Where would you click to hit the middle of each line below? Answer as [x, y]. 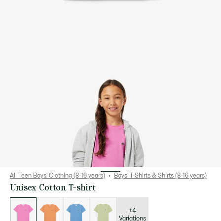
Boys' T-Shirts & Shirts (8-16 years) [160, 176]
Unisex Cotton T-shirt [53, 187]
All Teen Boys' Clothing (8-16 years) [57, 176]
